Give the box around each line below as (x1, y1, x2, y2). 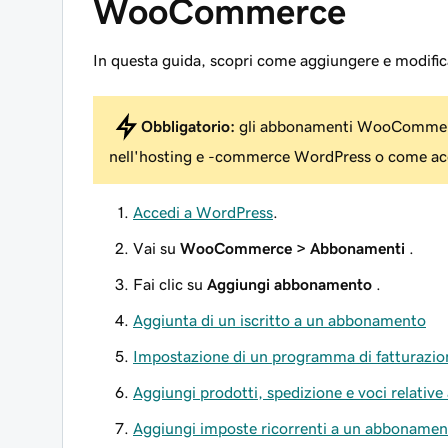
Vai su (133, 240, 180, 256)
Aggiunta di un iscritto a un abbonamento (133, 312, 426, 328)
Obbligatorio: (141, 117, 235, 134)
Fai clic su (133, 276, 207, 292)
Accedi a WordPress (133, 204, 273, 220)
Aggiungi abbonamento (207, 276, 372, 292)
